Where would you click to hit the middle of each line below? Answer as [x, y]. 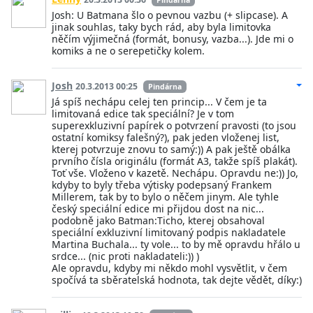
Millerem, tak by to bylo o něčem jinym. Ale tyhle [165, 196]
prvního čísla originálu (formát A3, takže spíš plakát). [175, 161]
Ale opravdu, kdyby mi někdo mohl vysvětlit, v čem [169, 268]
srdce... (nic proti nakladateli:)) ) [125, 256]
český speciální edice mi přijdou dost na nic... [158, 208]
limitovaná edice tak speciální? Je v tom [143, 113]
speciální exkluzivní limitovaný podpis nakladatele [169, 232]
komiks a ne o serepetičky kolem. [128, 50]
